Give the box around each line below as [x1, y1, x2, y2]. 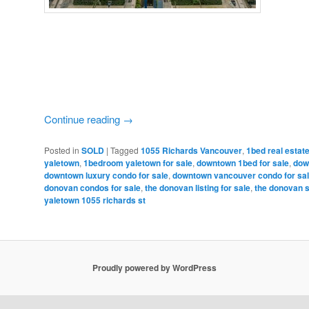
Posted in [44, 144, 79, 157]
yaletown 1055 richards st [44, 194, 146, 207]
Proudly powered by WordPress [92, 261, 217, 275]
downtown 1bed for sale [197, 157, 289, 170]
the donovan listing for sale [145, 181, 250, 195]
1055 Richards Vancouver [141, 144, 242, 157]
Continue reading [44, 111, 123, 126]
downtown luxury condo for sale [44, 169, 168, 182]
